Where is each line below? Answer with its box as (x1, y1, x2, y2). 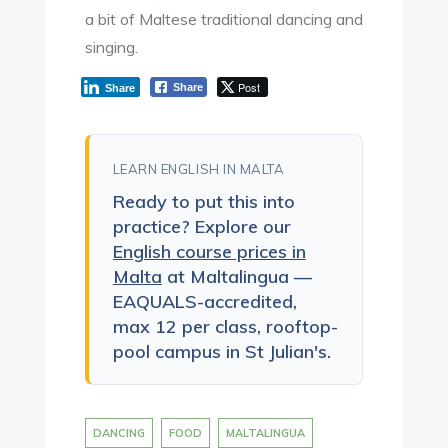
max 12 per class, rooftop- (112, 315, 338, 338)
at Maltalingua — (161, 265, 312, 288)
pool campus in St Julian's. (112, 340, 331, 363)
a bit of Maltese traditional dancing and (84, 9, 363, 29)
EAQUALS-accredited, (112, 290, 297, 313)
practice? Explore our (112, 215, 291, 238)
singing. (84, 37, 138, 57)
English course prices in (112, 240, 306, 263)
